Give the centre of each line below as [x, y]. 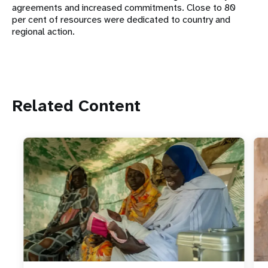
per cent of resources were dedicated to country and [121, 20]
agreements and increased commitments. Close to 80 [124, 8]
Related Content [76, 106]
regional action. [46, 32]
